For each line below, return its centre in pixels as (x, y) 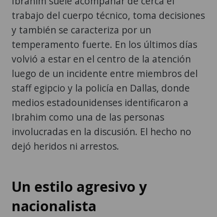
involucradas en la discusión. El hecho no (101, 131)
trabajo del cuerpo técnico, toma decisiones (108, 15)
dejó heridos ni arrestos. (65, 146)
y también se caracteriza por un (81, 30)
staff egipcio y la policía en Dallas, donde (101, 88)
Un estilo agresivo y (79, 186)
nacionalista (54, 205)
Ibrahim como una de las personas (88, 117)
